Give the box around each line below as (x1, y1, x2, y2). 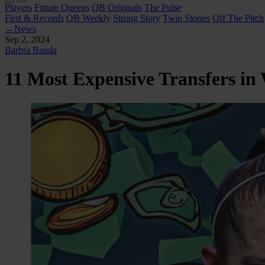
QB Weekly (66, 12, 111, 23)
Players (5, 2, 32, 12)
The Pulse (144, 2, 182, 12)
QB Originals (92, 2, 142, 12)
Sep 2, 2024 (5, 34, 50, 44)
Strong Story (113, 12, 160, 23)
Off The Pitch (212, 12, 264, 23)
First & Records (5, 12, 64, 23)
